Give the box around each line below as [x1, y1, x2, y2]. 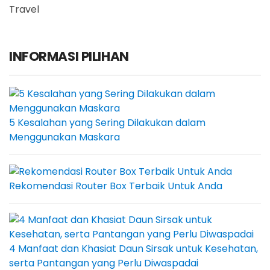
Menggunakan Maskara [9, 130, 120, 145]
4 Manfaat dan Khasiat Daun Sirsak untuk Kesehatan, [9, 241, 258, 256]
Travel [9, 2, 39, 17]
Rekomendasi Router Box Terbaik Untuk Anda [9, 178, 222, 193]
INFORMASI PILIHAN [9, 47, 129, 66]
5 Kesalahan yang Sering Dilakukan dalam [9, 116, 206, 130]
